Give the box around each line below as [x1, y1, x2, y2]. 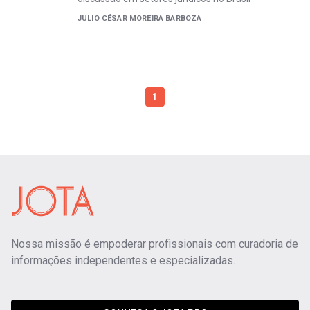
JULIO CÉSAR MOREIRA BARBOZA [77, 14, 202, 23]
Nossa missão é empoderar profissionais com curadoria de [11, 237, 298, 250]
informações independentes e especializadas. [11, 254, 235, 267]
